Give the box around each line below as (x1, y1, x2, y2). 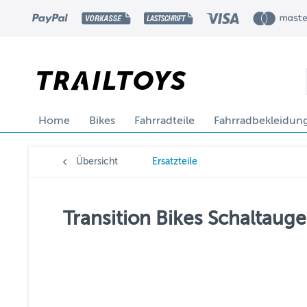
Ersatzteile (152, 156, 197, 167)
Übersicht (76, 156, 118, 167)
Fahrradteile (134, 114, 195, 127)
